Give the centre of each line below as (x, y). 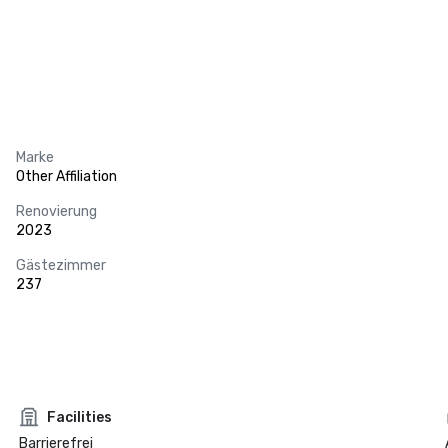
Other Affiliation (66, 176)
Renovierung (56, 211)
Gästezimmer (61, 265)
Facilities (79, 417)
